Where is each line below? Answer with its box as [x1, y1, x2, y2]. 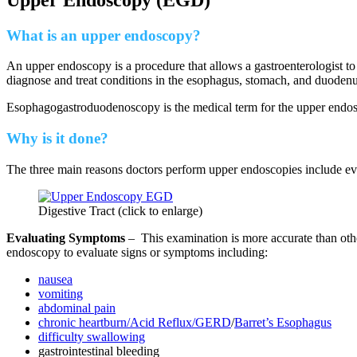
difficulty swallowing [38, 329, 145, 343]
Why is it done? [6, 130, 108, 147]
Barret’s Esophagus [234, 315, 331, 329]
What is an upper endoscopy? [6, 26, 201, 44]
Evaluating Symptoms [6, 230, 125, 245]
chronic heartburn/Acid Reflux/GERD [38, 315, 231, 329]
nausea [38, 272, 73, 286]
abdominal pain [38, 300, 116, 315]
